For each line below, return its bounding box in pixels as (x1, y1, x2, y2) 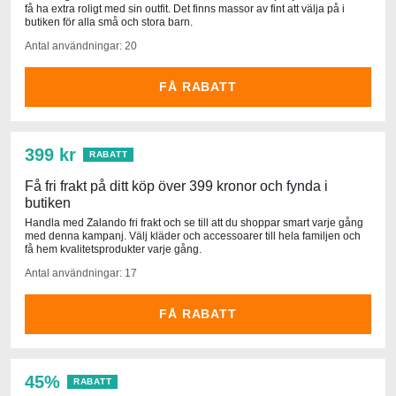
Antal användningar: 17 (25, 266, 137, 279)
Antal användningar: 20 (25, 39, 137, 52)
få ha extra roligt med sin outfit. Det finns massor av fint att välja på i (25, 2, 345, 15)
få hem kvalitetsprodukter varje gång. (25, 242, 202, 255)
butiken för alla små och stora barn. (25, 15, 193, 28)
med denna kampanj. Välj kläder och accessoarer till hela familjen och (25, 229, 361, 242)
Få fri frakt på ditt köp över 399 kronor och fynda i (25, 178, 328, 194)
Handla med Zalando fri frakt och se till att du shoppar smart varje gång (25, 216, 363, 229)
